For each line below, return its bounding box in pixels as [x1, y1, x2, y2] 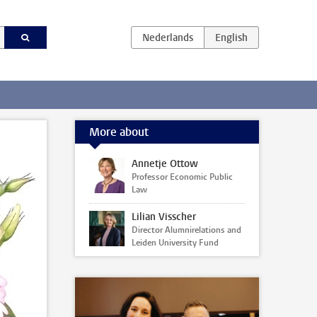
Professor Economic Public [132, 171, 233, 183]
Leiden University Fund [132, 237, 219, 248]
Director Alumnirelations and [132, 224, 241, 236]
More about [89, 124, 149, 139]
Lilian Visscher [132, 210, 196, 224]
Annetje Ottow [132, 157, 198, 171]
